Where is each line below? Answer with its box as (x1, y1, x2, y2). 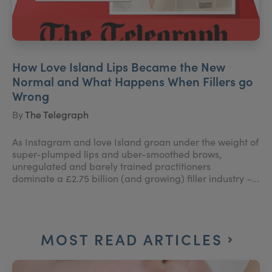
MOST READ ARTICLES (40, 229, 228, 249)
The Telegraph (25, 108, 89, 121)
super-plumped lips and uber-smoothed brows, (12, 148, 222, 160)
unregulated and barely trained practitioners (12, 160, 211, 172)
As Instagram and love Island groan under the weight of (12, 135, 259, 148)
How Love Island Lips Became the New (12, 58, 225, 75)
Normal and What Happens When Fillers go (12, 72, 253, 89)
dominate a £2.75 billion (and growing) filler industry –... (12, 172, 259, 185)
